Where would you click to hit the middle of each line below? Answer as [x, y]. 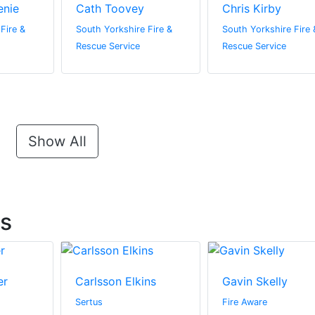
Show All [57, 142]
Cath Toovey [110, 9]
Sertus [89, 302]
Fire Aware [244, 302]
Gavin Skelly [255, 282]
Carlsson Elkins [116, 282]
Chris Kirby [252, 9]
